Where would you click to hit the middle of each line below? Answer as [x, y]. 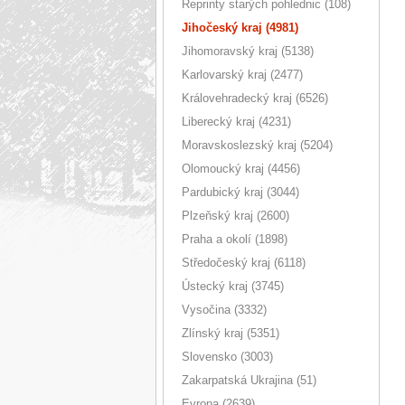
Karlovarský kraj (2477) [242, 75]
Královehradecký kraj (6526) [255, 98]
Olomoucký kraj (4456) [241, 169]
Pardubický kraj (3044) [240, 192]
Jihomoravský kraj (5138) [248, 51]
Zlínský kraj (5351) [231, 333]
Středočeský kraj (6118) [244, 263]
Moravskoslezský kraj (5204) [257, 145]
